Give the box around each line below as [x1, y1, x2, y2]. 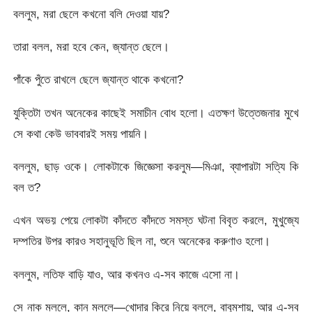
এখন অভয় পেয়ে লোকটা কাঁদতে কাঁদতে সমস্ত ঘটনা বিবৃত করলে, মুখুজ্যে [13, 213, 299, 228]
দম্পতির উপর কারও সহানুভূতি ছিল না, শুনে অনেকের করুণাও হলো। [13, 234, 271, 249]
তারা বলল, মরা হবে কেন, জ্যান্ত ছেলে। [13, 40, 170, 54]
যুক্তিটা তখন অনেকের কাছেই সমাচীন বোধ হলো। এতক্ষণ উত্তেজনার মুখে [13, 105, 299, 120]
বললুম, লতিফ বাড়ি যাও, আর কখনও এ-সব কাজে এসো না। [13, 267, 240, 281]
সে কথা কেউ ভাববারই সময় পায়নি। [13, 126, 149, 141]
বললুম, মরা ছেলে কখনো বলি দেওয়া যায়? [13, 6, 170, 21]
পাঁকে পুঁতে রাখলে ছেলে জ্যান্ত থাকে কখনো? [13, 72, 184, 87]
